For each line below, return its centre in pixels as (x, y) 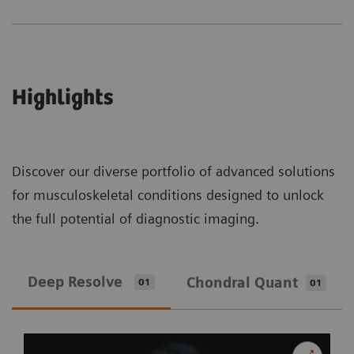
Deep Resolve (77, 281)
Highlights (62, 98)
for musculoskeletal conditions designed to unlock (168, 195)
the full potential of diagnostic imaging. (136, 219)
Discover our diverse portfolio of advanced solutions (173, 171)
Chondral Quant (242, 283)
